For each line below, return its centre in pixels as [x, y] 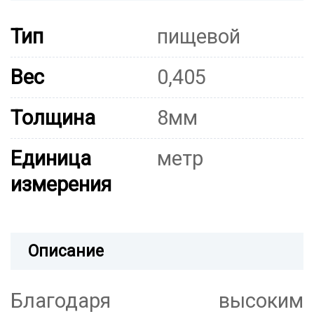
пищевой [199, 37]
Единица [51, 159]
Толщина [53, 118]
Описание [66, 252]
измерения [61, 185]
